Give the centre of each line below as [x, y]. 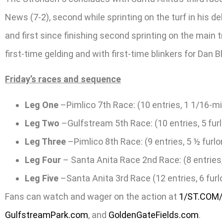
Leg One [42, 105]
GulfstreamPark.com [47, 215]
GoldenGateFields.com [154, 215]
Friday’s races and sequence [63, 79]
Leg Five [42, 178]
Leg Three [45, 141]
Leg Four [43, 160]
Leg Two [42, 123]
